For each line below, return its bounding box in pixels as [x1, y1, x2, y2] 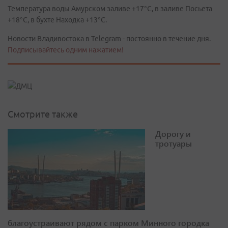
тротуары [155, 138, 192, 149]
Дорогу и [155, 128, 191, 139]
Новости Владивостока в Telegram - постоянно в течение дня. [8, 35, 211, 43]
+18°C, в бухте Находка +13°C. [8, 16, 108, 24]
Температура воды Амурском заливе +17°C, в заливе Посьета [8, 5, 212, 13]
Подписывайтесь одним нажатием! [8, 46, 124, 54]
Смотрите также [8, 109, 78, 120]
